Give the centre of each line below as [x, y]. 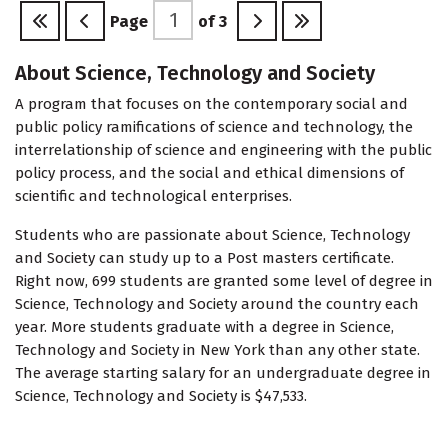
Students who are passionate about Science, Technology [212, 235]
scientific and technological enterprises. [153, 196]
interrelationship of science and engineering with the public [223, 150]
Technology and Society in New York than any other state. [217, 350]
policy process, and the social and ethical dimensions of [209, 173]
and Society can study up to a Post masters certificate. [204, 258]
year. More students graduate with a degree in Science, [204, 327]
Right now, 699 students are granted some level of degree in [224, 281]
